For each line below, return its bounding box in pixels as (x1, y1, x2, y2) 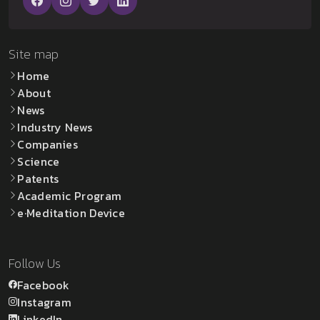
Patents (17, 169, 59, 187)
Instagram (17, 293, 72, 311)
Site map (9, 44, 59, 64)
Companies (17, 135, 79, 153)
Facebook (17, 276, 70, 294)
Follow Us (9, 253, 61, 273)
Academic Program (17, 186, 122, 204)
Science (17, 152, 60, 170)
